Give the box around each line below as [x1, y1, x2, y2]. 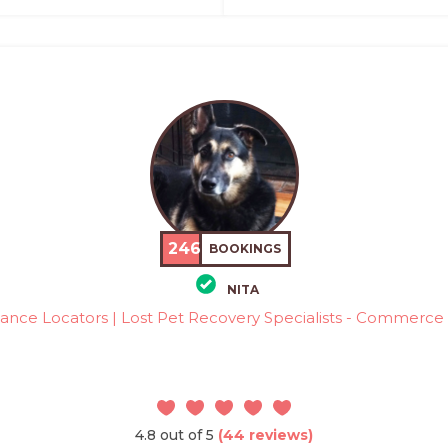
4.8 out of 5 [135, 425, 214, 444]
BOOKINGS [209, 241, 282, 257]
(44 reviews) [214, 425, 313, 444]
